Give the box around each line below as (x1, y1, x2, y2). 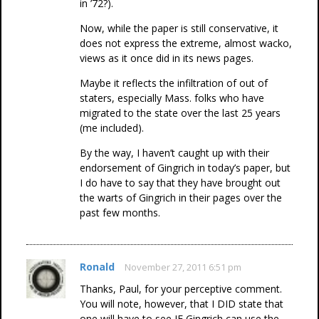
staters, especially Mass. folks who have (80, 91, 264, 105)
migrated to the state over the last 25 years (80, 106, 281, 120)
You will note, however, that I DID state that (80, 297, 283, 310)
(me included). (80, 121, 144, 135)
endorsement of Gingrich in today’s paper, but (80, 161, 291, 174)
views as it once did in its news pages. (80, 51, 253, 65)
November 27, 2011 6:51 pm (125, 261, 241, 273)
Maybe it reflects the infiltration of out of (80, 76, 268, 90)
